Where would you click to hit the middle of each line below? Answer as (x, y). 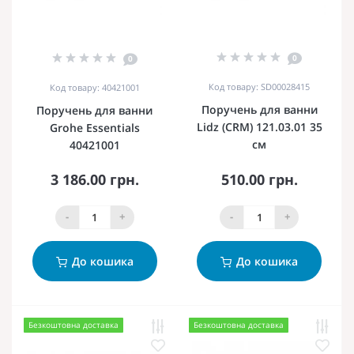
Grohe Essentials (94, 127)
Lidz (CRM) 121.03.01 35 (259, 126)
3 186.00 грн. (94, 179)
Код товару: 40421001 (94, 87)
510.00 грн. (259, 179)
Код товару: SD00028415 (259, 86)
